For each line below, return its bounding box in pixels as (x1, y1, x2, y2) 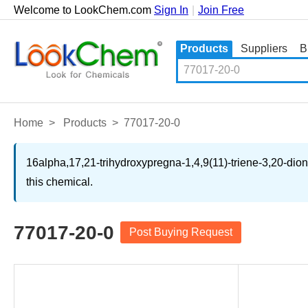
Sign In (154, 4, 188, 16)
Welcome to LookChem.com (14, 4, 154, 16)
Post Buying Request (129, 226, 232, 238)
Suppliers (241, 43, 287, 54)
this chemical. (26, 176, 93, 188)
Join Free (198, 4, 244, 16)
